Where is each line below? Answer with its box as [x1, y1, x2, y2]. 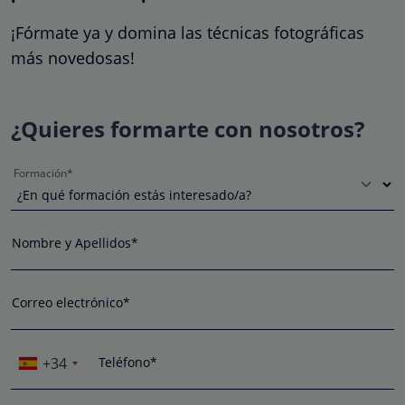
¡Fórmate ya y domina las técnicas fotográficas [11, 21, 364, 43]
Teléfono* [99, 353, 157, 371]
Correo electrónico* [12, 293, 130, 311]
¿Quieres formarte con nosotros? [11, 113, 364, 144]
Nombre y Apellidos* [12, 233, 138, 251]
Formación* [13, 165, 74, 181]
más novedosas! [11, 46, 135, 69]
